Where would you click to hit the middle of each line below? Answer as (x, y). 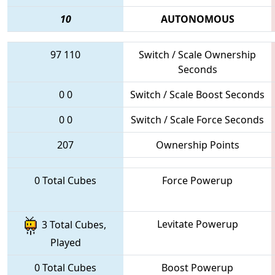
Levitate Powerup (197, 224)
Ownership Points (197, 145)
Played (65, 242)
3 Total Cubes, (72, 225)
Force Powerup (197, 180)
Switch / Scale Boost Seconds (197, 94)
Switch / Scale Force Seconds (197, 119)
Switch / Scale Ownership (197, 54)
